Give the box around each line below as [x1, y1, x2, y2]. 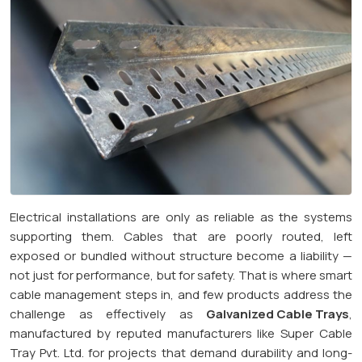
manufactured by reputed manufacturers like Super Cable [10, 324, 352, 342]
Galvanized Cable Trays [206, 305, 349, 322]
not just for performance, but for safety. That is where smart [10, 266, 352, 284]
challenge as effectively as [10, 305, 206, 322]
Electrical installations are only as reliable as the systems [10, 208, 352, 225]
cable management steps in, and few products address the [10, 285, 352, 303]
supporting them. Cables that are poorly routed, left [10, 227, 352, 245]
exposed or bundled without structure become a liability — [10, 246, 352, 264]
